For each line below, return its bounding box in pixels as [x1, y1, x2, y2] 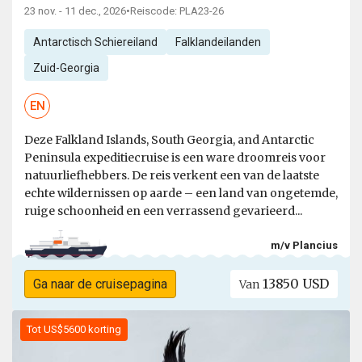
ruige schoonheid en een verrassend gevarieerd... [24, 204, 302, 219]
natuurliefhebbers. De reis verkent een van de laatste [24, 168, 319, 183]
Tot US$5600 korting [27, 323, 121, 336]
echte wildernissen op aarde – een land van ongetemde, [24, 186, 338, 201]
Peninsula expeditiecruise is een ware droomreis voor [24, 150, 326, 166]
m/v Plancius [271, 238, 338, 251]
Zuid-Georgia [32, 61, 99, 75]
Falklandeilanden [175, 36, 261, 49]
